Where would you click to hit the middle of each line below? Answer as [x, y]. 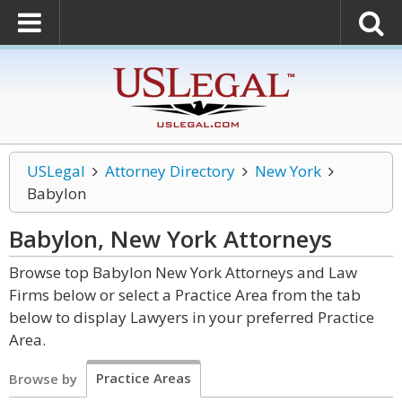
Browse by [43, 379]
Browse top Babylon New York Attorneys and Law [183, 272]
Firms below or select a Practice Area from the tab [185, 295]
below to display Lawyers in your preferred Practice [192, 317]
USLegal [56, 171]
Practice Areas [144, 378]
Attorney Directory [170, 171]
